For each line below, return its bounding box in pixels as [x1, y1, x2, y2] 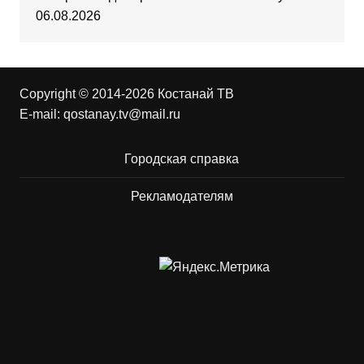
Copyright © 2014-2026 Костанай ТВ [19, 87, 234, 102]
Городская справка [124, 152, 240, 167]
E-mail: [19, 107, 63, 122]
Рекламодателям [130, 189, 233, 204]
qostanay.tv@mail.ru [63, 107, 180, 122]
